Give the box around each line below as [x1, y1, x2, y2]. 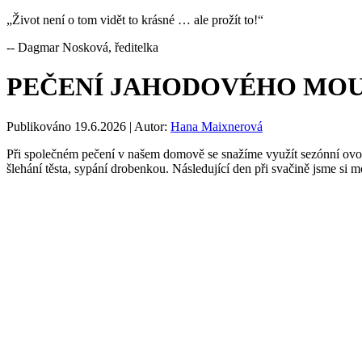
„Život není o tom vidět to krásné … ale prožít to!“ [6, 13, 263, 27]
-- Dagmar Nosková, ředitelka [6, 40, 158, 54]
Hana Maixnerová [170, 119, 263, 133]
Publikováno [6, 119, 71, 133]
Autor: [134, 119, 167, 133]
